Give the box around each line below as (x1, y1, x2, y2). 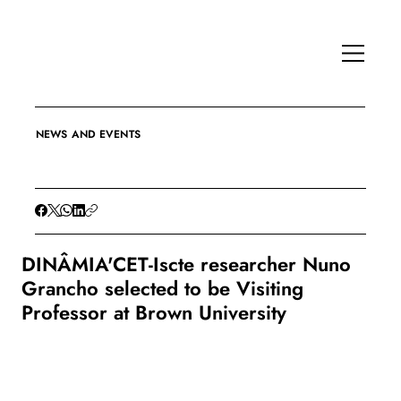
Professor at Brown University (21, 298, 286, 328)
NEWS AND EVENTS (36, 126, 141, 143)
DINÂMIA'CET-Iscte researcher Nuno (21, 250, 351, 279)
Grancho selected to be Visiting (21, 274, 303, 303)
